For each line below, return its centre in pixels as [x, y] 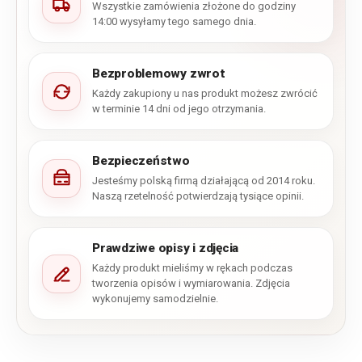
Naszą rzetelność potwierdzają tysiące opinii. [198, 196]
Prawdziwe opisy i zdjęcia [166, 248]
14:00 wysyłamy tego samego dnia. [174, 22]
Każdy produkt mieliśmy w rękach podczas [192, 268]
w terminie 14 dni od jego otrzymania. [179, 109]
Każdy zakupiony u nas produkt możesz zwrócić [205, 94]
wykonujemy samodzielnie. [155, 299]
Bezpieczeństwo [141, 161]
